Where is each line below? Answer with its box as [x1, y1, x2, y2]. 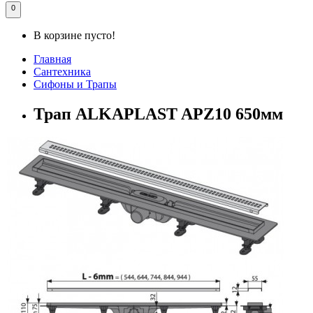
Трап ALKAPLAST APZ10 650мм [34, 104, 283, 123]
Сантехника [34, 65, 91, 78]
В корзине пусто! [34, 29, 115, 41]
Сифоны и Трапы [34, 78, 117, 90]
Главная [34, 52, 71, 65]
